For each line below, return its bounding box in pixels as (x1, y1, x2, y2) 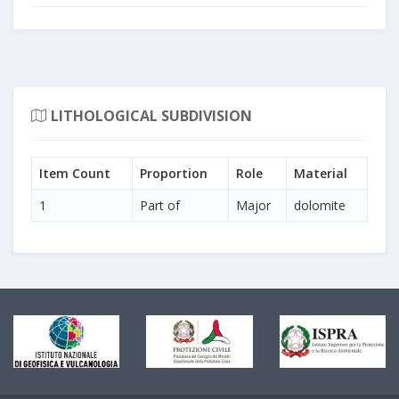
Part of (140, 196, 180, 214)
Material (294, 164, 347, 182)
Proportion (140, 164, 208, 182)
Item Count (39, 164, 110, 182)
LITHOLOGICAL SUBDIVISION (51, 105, 252, 126)
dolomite (294, 196, 346, 214)
